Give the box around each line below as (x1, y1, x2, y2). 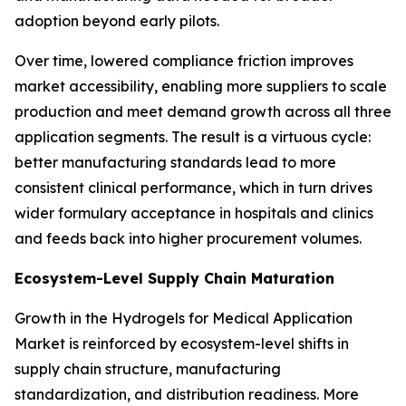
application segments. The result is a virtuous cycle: (14, 127, 371, 146)
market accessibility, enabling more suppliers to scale (14, 76, 387, 95)
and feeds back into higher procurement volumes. (14, 228, 362, 247)
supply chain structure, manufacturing (14, 359, 281, 378)
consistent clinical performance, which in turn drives (14, 178, 372, 197)
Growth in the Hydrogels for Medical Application (14, 308, 353, 327)
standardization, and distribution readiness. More (14, 384, 359, 403)
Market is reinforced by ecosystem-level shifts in (14, 333, 349, 353)
